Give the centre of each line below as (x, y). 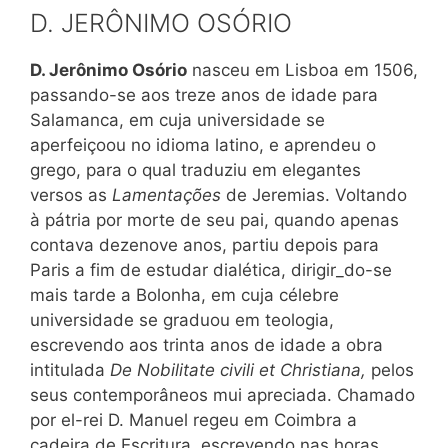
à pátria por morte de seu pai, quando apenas (214, 219)
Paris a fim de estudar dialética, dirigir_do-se (211, 269)
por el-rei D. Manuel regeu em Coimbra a (193, 419)
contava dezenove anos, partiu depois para (204, 244)
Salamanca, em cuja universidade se (177, 119)
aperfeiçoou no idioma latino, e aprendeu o (203, 144)
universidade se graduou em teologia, (182, 319)
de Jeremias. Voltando (316, 194)
